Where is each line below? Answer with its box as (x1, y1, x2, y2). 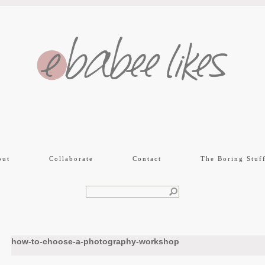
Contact (132, 155, 161, 162)
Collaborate (49, 155, 93, 162)
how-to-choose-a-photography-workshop (11, 237, 179, 247)
